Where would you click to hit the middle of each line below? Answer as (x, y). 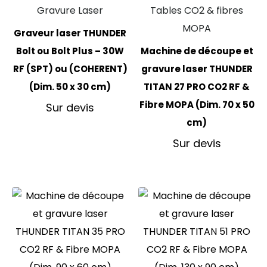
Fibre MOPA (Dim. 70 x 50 (197, 104)
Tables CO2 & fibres (197, 11)
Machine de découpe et (197, 51)
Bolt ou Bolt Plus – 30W (70, 51)
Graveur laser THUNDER (70, 33)
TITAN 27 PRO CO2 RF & (197, 86)
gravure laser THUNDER (197, 69)
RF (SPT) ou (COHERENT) (70, 69)
